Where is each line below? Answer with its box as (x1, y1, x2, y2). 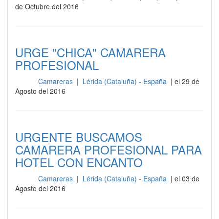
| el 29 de (168, 76, 199, 86)
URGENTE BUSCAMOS (15, 128, 142, 145)
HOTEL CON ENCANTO (15, 153, 143, 171)
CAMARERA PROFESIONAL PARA (15, 141, 202, 158)
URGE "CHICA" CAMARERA (15, 44, 166, 61)
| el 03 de (168, 174, 199, 183)
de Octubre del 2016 (15, 1, 79, 11)
